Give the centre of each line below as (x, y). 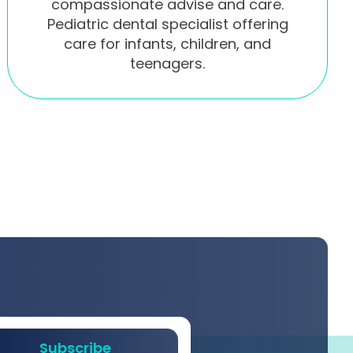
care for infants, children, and (168, 43)
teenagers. (168, 63)
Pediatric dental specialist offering (167, 24)
